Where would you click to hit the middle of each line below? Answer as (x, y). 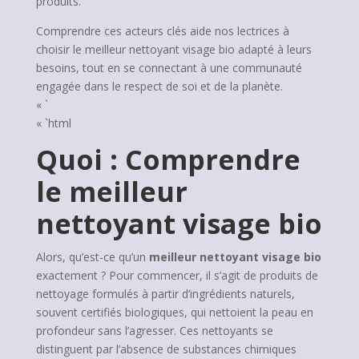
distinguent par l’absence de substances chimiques (166, 349)
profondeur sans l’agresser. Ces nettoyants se (154, 331)
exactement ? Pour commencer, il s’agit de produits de (177, 275)
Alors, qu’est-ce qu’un (92, 257)
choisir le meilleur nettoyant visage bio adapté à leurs (173, 49)
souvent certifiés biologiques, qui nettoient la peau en (174, 312)
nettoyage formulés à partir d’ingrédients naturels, (165, 294)
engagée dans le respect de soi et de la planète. (159, 86)
